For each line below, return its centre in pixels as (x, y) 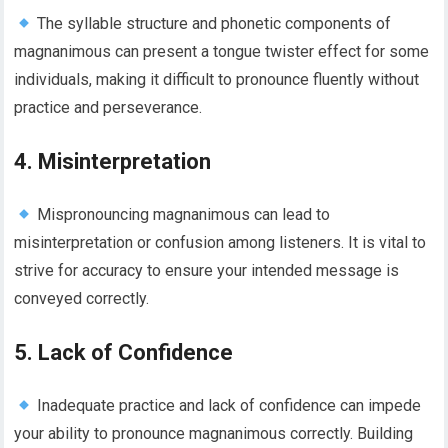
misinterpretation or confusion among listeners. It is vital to (220, 243)
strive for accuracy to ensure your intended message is (207, 271)
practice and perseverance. (108, 108)
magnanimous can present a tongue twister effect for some (222, 52)
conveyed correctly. (82, 299)
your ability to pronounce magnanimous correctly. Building (214, 434)
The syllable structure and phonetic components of (211, 24)
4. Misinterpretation (113, 162)
